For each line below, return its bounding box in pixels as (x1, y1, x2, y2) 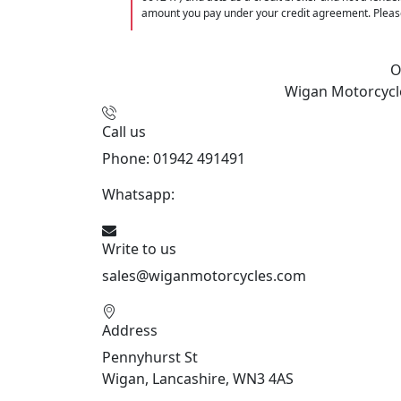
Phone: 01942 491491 (102, 149, 245, 169)
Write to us (102, 239, 176, 260)
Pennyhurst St (102, 347, 198, 368)
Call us (102, 122, 146, 142)
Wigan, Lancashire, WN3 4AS (102, 369, 294, 389)
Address (102, 320, 158, 341)
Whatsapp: (102, 184, 178, 205)
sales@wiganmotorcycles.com (102, 266, 306, 286)
